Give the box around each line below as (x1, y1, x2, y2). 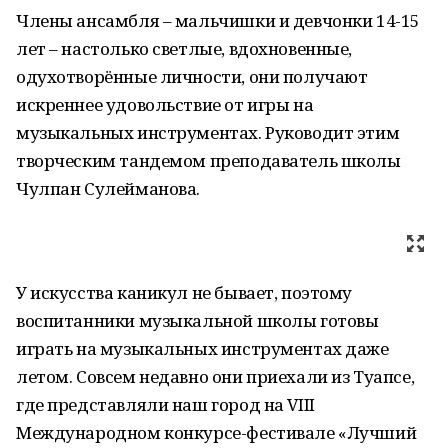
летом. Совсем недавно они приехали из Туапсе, (16, 365, 415, 388)
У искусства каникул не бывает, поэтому (16, 281, 353, 304)
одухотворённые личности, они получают (16, 65, 368, 88)
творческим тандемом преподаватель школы (16, 149, 401, 172)
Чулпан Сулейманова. (16, 177, 201, 200)
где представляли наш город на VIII (16, 393, 315, 416)
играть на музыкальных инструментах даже (16, 337, 389, 360)
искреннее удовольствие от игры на (16, 93, 314, 116)
